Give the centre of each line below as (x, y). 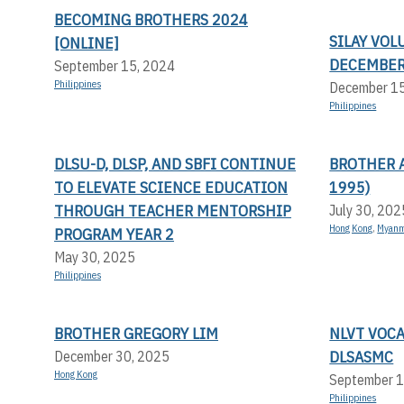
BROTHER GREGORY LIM (136, 333)
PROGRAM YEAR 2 (114, 234)
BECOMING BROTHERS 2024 (151, 19)
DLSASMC (362, 356)
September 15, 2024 (115, 65)
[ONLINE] (87, 42)
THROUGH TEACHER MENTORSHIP (173, 210)
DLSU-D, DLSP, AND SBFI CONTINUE (175, 163)
